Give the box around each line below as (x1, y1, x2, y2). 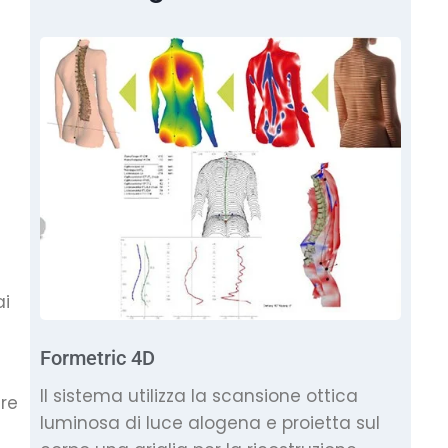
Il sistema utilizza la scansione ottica (40, 383, 358, 408)
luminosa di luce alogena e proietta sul (40, 410, 380, 435)
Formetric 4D (40, 345, 155, 370)
